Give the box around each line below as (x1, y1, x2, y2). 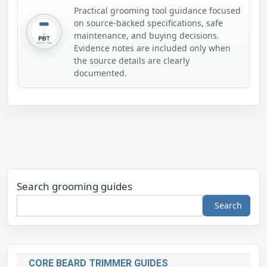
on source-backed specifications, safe (74, 17, 223, 29)
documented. (74, 67, 127, 79)
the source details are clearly (74, 54, 190, 66)
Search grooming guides (17, 179, 132, 193)
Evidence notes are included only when (74, 42, 231, 54)
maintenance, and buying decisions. (74, 29, 219, 41)
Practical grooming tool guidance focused (74, 4, 241, 16)
